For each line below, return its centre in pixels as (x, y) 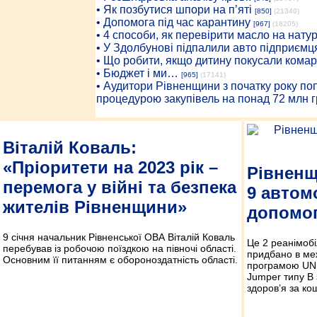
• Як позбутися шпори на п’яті (174, 10)
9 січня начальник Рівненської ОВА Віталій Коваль (119, 237)
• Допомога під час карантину (173, 22)
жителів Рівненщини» (95, 207)
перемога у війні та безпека (120, 187)
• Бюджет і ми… (137, 73)
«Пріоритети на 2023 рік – (110, 167)
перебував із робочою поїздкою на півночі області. (120, 248)
